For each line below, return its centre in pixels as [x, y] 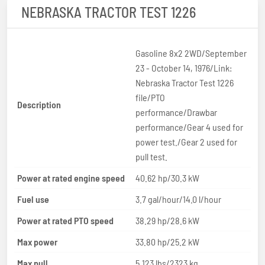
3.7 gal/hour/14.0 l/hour [178, 199]
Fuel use [33, 199]
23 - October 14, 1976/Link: [184, 67]
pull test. [151, 156]
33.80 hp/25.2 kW [167, 241]
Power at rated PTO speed [65, 220]
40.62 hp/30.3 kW [167, 177]
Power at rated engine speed [71, 177]
